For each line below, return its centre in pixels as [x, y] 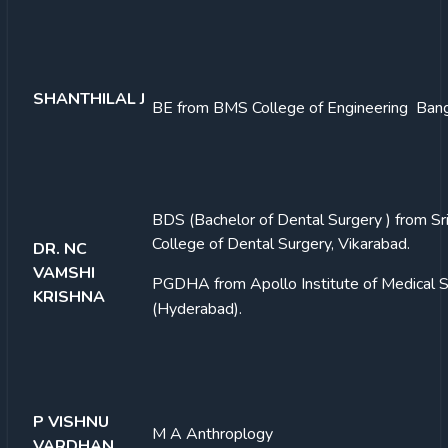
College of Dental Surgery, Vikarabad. [281, 243]
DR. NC [60, 248]
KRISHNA [69, 296]
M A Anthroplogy [212, 433]
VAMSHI [64, 272]
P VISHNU [71, 421]
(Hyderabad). [197, 308]
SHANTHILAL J [89, 98]
